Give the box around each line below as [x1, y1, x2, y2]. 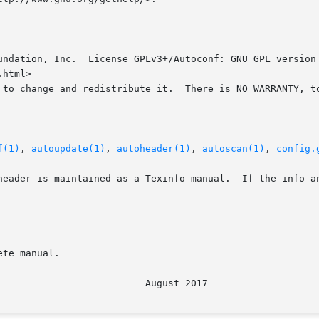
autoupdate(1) [31, 143, 105, 155]
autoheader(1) [117, 143, 191, 155]
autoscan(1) [202, 143, 265, 155]
